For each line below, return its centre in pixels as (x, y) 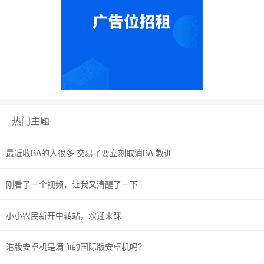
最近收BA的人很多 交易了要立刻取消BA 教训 (89, 153)
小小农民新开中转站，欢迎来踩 (64, 215)
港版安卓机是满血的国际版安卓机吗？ (76, 246)
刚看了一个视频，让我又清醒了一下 (72, 184)
